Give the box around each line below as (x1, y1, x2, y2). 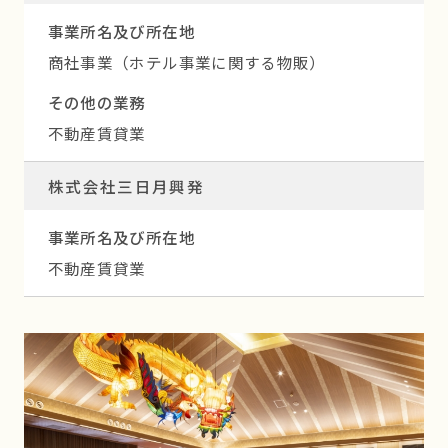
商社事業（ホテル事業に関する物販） (47, 50, 326, 73)
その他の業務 (47, 91, 146, 114)
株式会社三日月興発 (47, 175, 205, 198)
